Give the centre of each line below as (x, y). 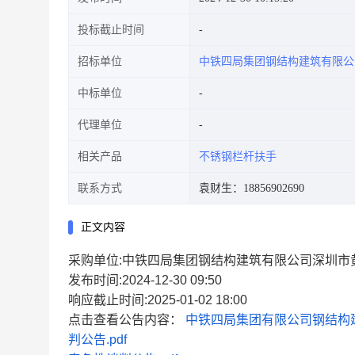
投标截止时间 (111, 30)
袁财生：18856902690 (252, 188)
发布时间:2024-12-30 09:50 (145, 280)
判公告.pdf (97, 340)
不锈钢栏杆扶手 (238, 157)
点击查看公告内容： (127, 320)
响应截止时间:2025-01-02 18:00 (158, 300)
